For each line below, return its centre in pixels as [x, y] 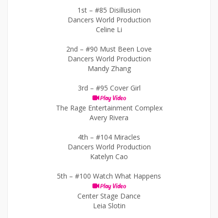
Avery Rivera [109, 118]
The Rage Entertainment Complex [109, 108]
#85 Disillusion [118, 10]
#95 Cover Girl [118, 88]
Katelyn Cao [109, 156]
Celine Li [109, 29]
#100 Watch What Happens [118, 176]
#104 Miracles [118, 137]
